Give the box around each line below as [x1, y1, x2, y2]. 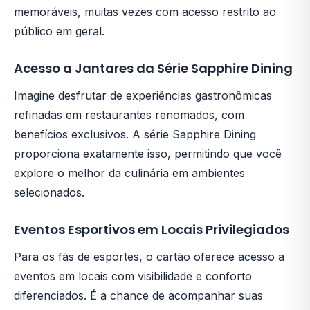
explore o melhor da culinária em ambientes [14, 165, 245, 180]
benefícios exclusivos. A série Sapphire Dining [14, 127, 256, 141]
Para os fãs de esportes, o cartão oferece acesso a [14, 249, 284, 264]
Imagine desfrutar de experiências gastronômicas [14, 88, 272, 102]
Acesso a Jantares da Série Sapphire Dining [14, 59, 293, 77]
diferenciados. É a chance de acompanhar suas [14, 288, 263, 302]
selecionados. [14, 185, 84, 199]
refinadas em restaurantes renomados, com [14, 107, 244, 122]
